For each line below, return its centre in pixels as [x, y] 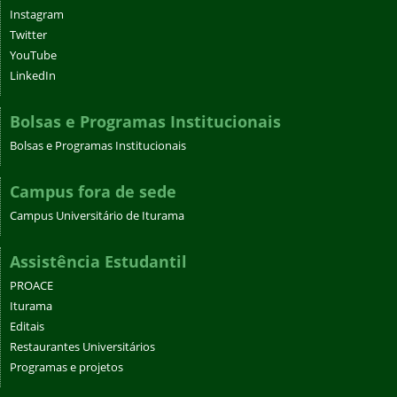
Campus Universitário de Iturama [97, 215]
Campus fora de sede [93, 191]
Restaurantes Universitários [82, 346]
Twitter [28, 35]
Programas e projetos [66, 367]
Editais [27, 326]
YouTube [33, 55]
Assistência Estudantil [98, 261]
